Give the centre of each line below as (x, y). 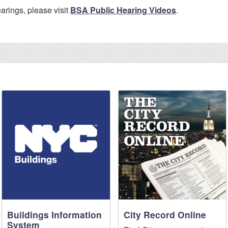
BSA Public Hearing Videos (123, 10)
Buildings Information (54, 214)
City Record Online (165, 214)
